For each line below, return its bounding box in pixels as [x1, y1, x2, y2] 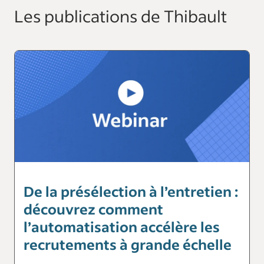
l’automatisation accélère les [24, 217, 220, 236]
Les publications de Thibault [14, 5, 227, 27]
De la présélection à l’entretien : [24, 181, 238, 200]
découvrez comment [24, 199, 163, 218]
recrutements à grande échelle [24, 235, 232, 253]
